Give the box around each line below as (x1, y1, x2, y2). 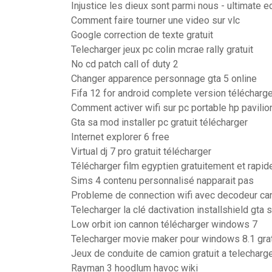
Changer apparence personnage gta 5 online (71, 73, 257, 84)
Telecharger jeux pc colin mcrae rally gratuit (71, 44, 253, 55)
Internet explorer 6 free (71, 131, 169, 143)
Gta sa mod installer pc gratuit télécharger (71, 117, 248, 128)
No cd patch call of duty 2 (71, 58, 178, 70)
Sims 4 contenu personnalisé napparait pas (71, 175, 254, 186)
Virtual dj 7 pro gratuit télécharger (71, 146, 211, 157)
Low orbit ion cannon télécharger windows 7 (71, 219, 257, 230)
